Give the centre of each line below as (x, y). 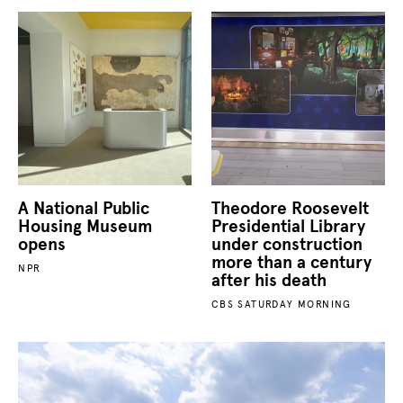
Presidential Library (288, 226)
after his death (269, 280)
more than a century (291, 262)
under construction (287, 244)
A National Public (84, 208)
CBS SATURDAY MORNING (281, 304)
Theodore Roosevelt (290, 208)
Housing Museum (85, 226)
